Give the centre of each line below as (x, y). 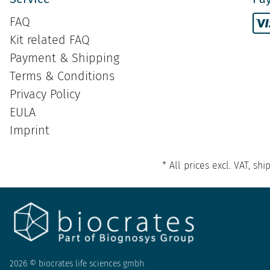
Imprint (30, 130)
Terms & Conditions (62, 76)
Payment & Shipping (65, 58)
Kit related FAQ (50, 40)
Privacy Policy (45, 94)
